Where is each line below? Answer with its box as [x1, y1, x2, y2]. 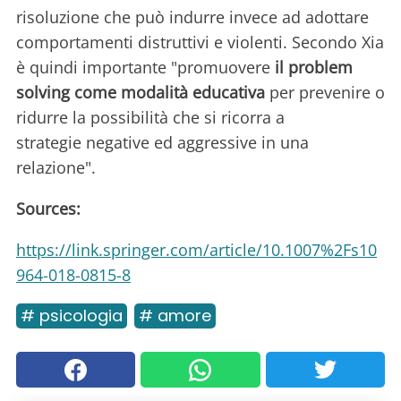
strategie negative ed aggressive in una [16, 132, 309, 154]
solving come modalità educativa [16, 81, 265, 104]
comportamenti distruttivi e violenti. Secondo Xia [16, 31, 384, 54]
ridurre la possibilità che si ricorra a [16, 107, 285, 129]
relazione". [16, 157, 96, 179]
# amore [139, 304, 211, 328]
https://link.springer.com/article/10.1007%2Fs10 [16, 239, 377, 261]
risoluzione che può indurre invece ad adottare [16, 6, 369, 29]
